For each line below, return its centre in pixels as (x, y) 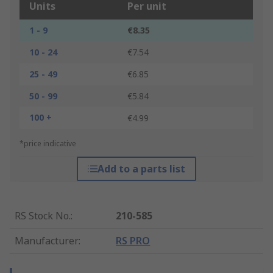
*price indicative (48, 144)
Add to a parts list (141, 169)
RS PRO (133, 241)
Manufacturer (47, 241)
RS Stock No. (43, 216)
